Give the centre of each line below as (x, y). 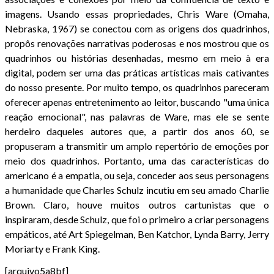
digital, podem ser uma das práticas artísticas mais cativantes (137, 72)
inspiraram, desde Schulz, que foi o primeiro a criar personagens (137, 219)
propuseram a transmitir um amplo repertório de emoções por (137, 146)
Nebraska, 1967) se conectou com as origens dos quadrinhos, (137, 28)
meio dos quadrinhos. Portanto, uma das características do (137, 160)
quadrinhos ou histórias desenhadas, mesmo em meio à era (137, 57)
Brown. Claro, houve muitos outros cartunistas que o (137, 204)
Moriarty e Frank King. (52, 248)
